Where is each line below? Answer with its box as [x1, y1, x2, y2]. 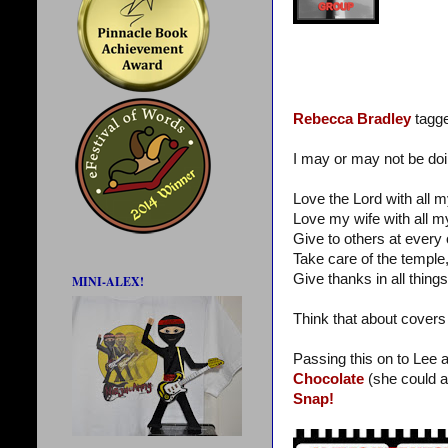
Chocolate [293, 370, 364, 387]
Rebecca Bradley [293, 110, 411, 127]
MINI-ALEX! [72, 273, 144, 291]
